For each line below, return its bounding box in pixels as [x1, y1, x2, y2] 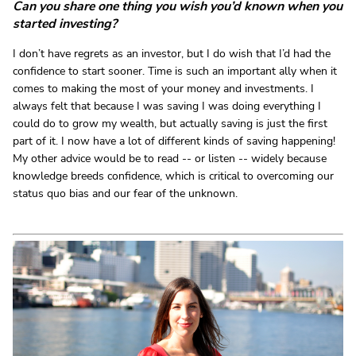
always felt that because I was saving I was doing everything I [13, 98, 321, 114]
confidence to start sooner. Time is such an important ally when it [13, 63, 337, 79]
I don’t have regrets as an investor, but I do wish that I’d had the [13, 45, 331, 61]
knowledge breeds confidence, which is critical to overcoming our [13, 168, 334, 184]
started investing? [13, 14, 117, 33]
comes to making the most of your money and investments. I [13, 80, 314, 96]
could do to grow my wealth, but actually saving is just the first [13, 115, 327, 131]
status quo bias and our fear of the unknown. [13, 185, 238, 201]
